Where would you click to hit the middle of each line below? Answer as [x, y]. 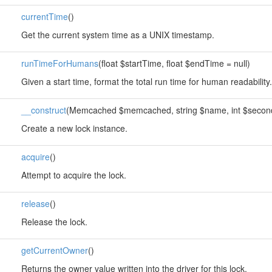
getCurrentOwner [54, 250]
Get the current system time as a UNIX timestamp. [117, 35]
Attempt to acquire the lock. [73, 175]
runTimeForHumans [59, 63]
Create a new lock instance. [74, 128]
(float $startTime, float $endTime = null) [174, 63]
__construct [43, 110]
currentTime [44, 16]
